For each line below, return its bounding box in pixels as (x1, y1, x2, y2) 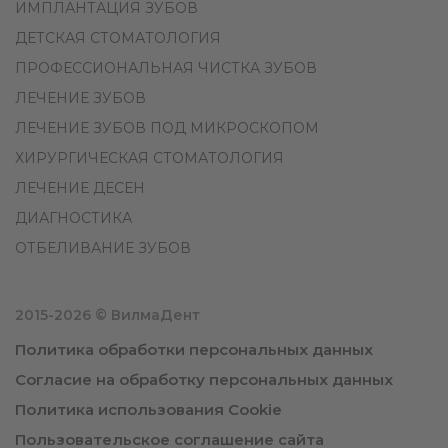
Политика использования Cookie (15, 400, 282, 420)
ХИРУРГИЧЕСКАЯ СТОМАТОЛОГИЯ (15, 149, 284, 168)
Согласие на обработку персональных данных (15, 370, 393, 390)
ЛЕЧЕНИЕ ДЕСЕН (15, 179, 145, 198)
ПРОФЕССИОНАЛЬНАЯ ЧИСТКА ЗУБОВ (15, 59, 317, 78)
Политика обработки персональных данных (15, 340, 373, 360)
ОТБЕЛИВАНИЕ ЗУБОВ (15, 239, 191, 258)
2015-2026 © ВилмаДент (15, 306, 200, 325)
